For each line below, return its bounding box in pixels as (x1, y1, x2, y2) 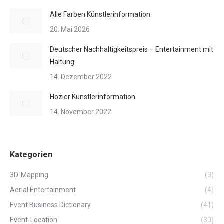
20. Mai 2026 (50, 25, 90, 33)
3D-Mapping (10, 170, 48, 179)
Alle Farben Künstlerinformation (50, 10, 150, 18)
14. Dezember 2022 (50, 72, 112, 81)
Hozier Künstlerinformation (50, 92, 135, 101)
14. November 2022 (50, 107, 111, 116)
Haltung (50, 57, 74, 66)
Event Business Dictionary (10, 200, 91, 209)
